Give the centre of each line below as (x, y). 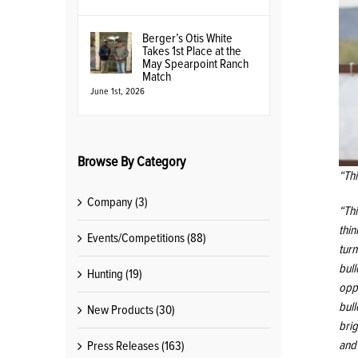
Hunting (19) (115, 274)
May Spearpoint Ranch (195, 64)
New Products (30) (131, 310)
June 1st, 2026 (117, 92)
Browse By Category (131, 162)
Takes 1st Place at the (192, 51)
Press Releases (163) (136, 346)
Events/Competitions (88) (147, 238)
